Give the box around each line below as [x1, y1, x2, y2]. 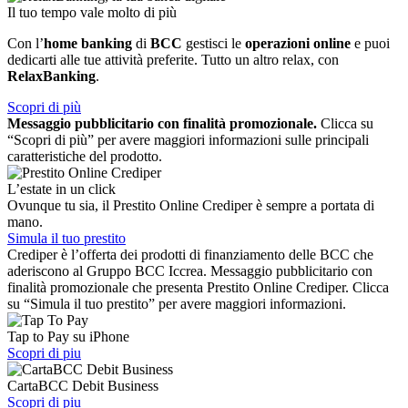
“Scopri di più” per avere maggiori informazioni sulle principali [7, 131, 369, 148]
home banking [44, 35, 132, 51]
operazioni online [245, 35, 351, 51]
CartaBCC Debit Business [7, 377, 158, 393]
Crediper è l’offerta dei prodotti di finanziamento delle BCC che [7, 246, 373, 262]
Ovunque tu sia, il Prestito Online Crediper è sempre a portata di [7, 197, 374, 213]
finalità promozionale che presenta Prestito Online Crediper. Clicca [7, 279, 389, 295]
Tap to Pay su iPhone [7, 328, 129, 344]
